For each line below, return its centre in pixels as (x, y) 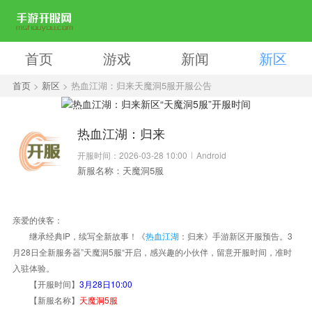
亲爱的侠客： (37, 219)
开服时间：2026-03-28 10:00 (133, 155)
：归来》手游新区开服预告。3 (235, 235)
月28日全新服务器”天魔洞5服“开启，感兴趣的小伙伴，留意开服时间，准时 (152, 251)
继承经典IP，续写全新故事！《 (79, 235)
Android (211, 155)
